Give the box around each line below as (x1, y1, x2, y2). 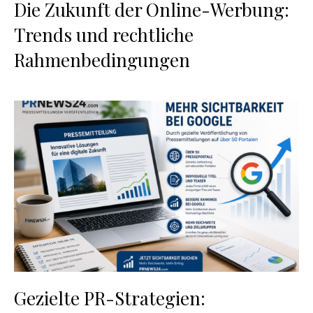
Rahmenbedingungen (14, 47, 190, 72)
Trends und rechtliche (14, 22, 194, 47)
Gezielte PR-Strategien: (14, 285, 205, 310)
